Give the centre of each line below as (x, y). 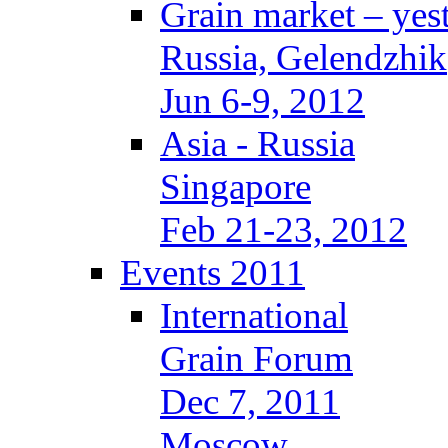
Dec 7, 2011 (250, 401)
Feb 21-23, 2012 (283, 229)
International (254, 315)
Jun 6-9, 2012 (262, 100)
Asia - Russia (257, 143)
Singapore (235, 186)
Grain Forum (256, 358)
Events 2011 (212, 272)
